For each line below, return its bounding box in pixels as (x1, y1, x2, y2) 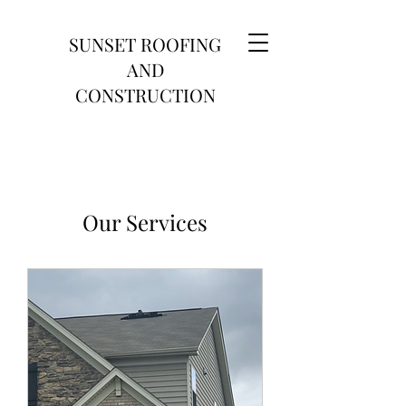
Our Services (82, 208, 208, 237)
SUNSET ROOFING (69, 32, 221, 56)
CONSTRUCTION (74, 82, 216, 107)
